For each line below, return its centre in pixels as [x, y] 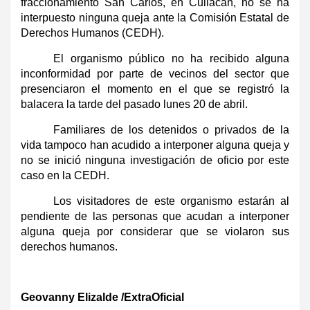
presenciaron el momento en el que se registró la [155, 89]
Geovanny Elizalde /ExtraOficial [102, 297]
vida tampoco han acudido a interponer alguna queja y [155, 145]
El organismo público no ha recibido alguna [171, 58]
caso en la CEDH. [65, 175]
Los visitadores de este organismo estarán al [171, 201]
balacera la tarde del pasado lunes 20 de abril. [134, 104]
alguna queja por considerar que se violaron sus [155, 231]
